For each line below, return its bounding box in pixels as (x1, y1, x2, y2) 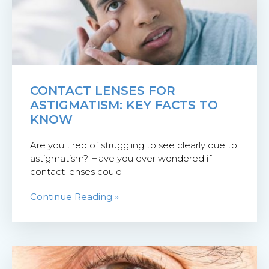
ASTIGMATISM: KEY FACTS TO (30, 98, 218, 113)
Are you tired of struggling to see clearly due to (30, 139, 237, 151)
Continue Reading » (30, 191, 119, 203)
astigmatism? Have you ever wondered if (30, 153, 211, 165)
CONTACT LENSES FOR (30, 83, 175, 98)
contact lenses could (30, 166, 122, 178)
